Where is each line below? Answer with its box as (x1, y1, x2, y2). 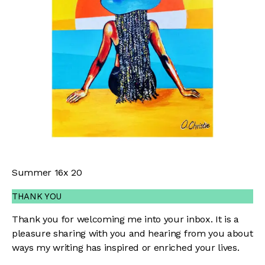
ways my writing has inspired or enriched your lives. (12, 241, 240, 253)
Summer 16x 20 (12, 166, 82, 178)
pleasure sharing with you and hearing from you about (12, 227, 253, 239)
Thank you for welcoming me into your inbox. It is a (12, 213, 239, 225)
